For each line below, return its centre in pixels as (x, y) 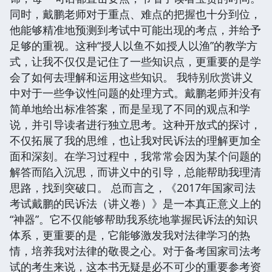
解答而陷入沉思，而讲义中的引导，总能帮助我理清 (135, 172)
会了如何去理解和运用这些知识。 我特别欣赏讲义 (131, 77)
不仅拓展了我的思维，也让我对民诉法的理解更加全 (135, 140)
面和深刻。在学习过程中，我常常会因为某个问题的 (135, 156)
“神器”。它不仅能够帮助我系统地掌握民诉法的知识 (134, 219)
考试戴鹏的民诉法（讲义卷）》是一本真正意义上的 (135, 203)
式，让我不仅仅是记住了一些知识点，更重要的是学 (135, 61)
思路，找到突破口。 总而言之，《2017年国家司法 (133, 187)
